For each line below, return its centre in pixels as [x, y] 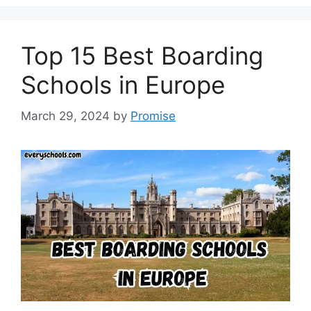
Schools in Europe [123, 85]
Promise [153, 116]
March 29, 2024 [65, 116]
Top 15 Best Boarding [142, 56]
